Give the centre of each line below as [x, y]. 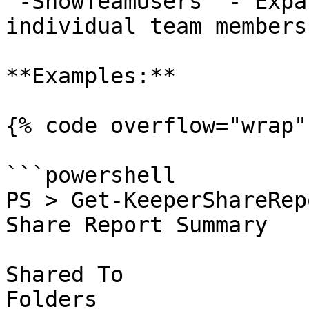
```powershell [91, 175]
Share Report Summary [137, 225]
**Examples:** [91, 76]
